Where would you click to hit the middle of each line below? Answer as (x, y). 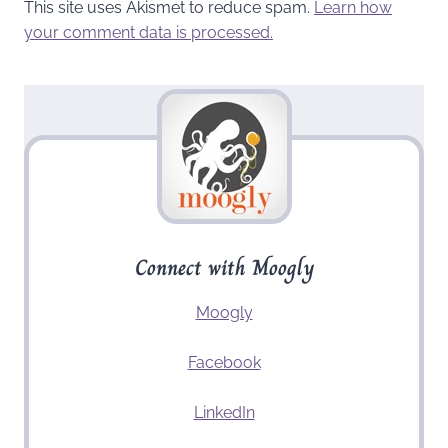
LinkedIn (224, 413)
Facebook (224, 363)
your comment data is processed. (148, 33)
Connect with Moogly (224, 268)
